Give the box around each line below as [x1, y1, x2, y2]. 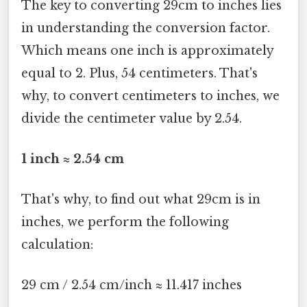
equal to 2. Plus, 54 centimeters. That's [21, 65, 258, 81]
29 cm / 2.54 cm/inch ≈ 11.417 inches [21, 278, 242, 293]
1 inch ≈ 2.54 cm [21, 151, 124, 167]
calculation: [21, 237, 93, 253]
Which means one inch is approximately [21, 42, 273, 58]
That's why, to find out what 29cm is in [21, 192, 260, 208]
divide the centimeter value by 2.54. [21, 110, 242, 126]
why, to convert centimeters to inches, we [21, 88, 280, 103]
